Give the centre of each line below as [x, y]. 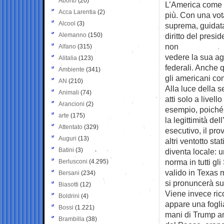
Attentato [70, 127]
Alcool [67, 23]
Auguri [67, 138]
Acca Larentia [77, 12]
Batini [66, 150]
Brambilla [71, 219]
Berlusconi [73, 161]
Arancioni [71, 104]
